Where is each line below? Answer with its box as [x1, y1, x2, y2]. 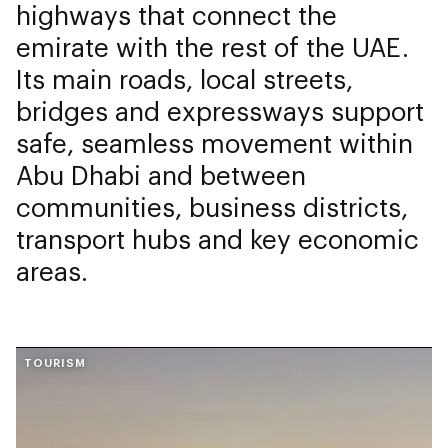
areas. [16, 255, 88, 286]
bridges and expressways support [16, 95, 424, 126]
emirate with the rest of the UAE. [16, 31, 409, 62]
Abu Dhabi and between [16, 159, 306, 190]
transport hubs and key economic [16, 223, 419, 254]
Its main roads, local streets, [16, 63, 353, 94]
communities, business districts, [16, 191, 408, 222]
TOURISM [24, 356, 86, 369]
